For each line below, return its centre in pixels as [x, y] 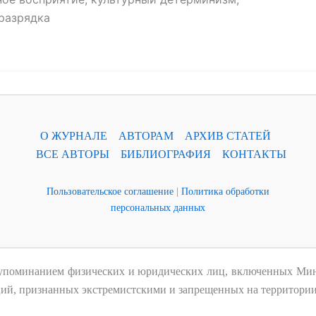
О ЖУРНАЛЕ [73, 135]
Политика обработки [225, 192]
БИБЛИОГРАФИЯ [165, 154]
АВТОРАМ [146, 135]
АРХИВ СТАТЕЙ [227, 135]
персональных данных [158, 208]
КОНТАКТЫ [254, 154]
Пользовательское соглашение [110, 192]
